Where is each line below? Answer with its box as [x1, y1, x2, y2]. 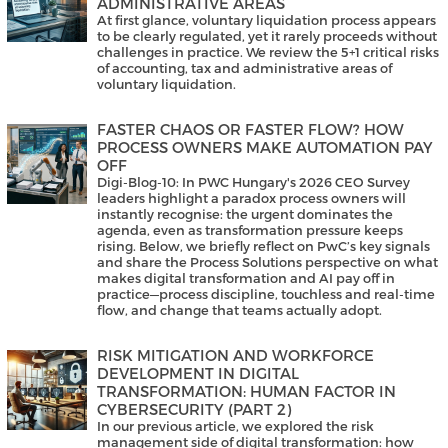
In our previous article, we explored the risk [97, 418, 374, 435]
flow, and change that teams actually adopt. [97, 302, 382, 319]
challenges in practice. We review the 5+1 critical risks [97, 44, 439, 61]
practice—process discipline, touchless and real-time [97, 286, 435, 303]
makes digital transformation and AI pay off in [97, 270, 395, 287]
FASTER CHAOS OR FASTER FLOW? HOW [97, 120, 404, 139]
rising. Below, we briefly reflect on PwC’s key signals [97, 238, 430, 255]
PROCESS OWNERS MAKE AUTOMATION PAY [97, 138, 433, 157]
